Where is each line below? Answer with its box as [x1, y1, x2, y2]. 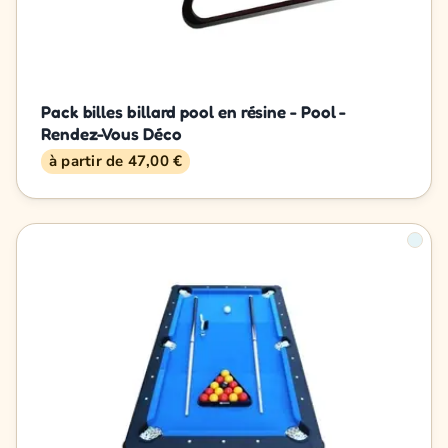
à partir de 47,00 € [49, 150, 183, 171]
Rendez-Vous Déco [41, 122, 182, 144]
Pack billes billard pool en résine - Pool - [41, 100, 347, 122]
